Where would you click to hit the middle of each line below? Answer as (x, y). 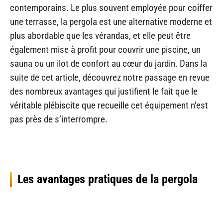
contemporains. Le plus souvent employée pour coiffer (111, 7)
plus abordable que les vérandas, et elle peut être (100, 35)
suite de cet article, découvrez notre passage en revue (110, 77)
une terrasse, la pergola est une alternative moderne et (111, 21)
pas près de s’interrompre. (59, 119)
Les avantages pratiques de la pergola (108, 179)
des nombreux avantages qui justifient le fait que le (104, 91)
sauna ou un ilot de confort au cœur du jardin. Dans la (109, 63)
